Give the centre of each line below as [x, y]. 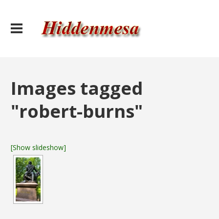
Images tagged [77, 88]
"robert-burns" [77, 111]
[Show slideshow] [39, 147]
